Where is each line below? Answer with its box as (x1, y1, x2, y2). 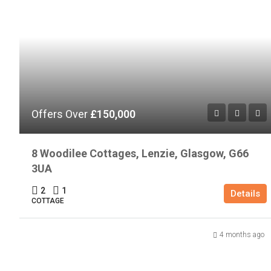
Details (230, 188, 260, 200)
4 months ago (219, 230, 264, 240)
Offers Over (31, 108, 90, 121)
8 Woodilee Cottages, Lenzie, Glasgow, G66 (31, 147, 249, 160)
